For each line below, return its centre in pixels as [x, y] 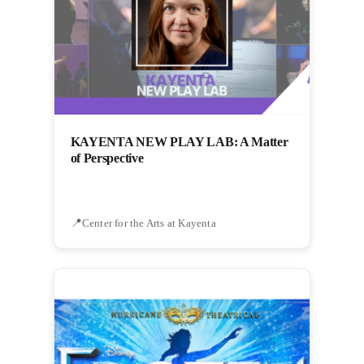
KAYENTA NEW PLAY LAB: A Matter [179, 142]
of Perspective [107, 158]
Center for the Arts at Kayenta [149, 223]
